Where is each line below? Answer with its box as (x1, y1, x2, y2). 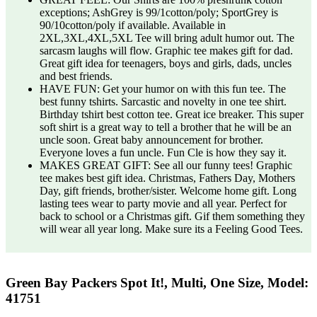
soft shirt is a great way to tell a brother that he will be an (40, 120, 292, 133)
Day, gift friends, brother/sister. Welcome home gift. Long (40, 184, 296, 197)
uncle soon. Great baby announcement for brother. (40, 133, 263, 146)
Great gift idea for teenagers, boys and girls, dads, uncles (40, 57, 292, 69)
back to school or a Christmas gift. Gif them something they (40, 209, 305, 222)
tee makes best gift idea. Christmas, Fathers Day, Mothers (40, 171, 295, 184)
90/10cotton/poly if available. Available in (40, 18, 226, 31)
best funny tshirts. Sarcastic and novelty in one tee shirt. (40, 95, 287, 108)
